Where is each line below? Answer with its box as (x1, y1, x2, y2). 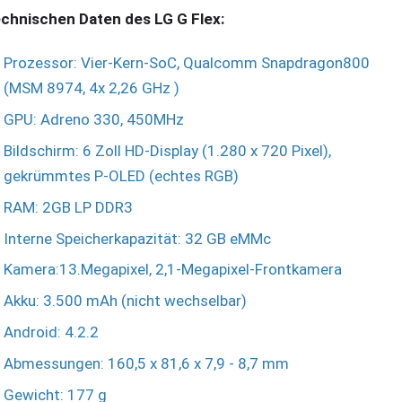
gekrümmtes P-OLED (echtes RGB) (4, 166, 239, 185)
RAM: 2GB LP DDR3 (4, 197, 133, 216)
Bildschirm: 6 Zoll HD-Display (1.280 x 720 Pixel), (4, 141, 331, 160)
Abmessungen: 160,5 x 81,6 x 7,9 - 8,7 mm (4, 354, 289, 372)
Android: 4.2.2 (4, 322, 99, 341)
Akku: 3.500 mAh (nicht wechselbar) (4, 292, 247, 310)
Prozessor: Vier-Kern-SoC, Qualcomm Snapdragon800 (4, 54, 370, 73)
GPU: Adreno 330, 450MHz (4, 110, 184, 129)
